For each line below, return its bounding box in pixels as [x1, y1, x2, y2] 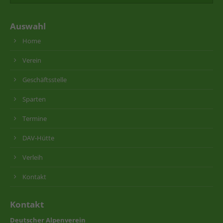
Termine [22, 114, 47, 123]
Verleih [22, 153, 43, 162]
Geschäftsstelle [22, 75, 67, 85]
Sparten [22, 95, 46, 104]
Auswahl [10, 20, 46, 32]
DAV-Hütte [22, 133, 54, 143]
